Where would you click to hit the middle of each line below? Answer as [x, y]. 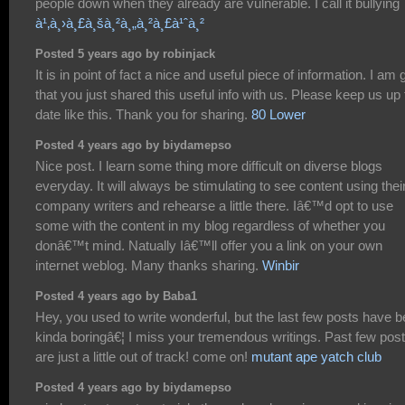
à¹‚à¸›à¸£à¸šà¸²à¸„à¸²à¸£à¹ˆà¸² [120, 24]
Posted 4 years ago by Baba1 [116, 296]
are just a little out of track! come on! [143, 357]
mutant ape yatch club [316, 357]
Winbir [281, 266]
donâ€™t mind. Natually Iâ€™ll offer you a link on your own [209, 246]
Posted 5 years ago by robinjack [125, 54]
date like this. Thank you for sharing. [143, 115]
